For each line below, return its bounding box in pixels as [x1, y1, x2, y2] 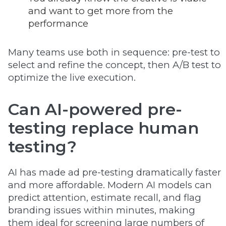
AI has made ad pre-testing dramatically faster [8, 166, 221, 178]
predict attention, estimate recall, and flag [8, 192, 201, 203]
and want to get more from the [28, 5, 173, 17]
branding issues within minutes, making [8, 204, 195, 216]
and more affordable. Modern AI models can [8, 179, 212, 191]
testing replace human [8, 118, 199, 138]
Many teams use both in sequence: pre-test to [8, 46, 220, 58]
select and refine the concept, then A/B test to [8, 59, 221, 71]
